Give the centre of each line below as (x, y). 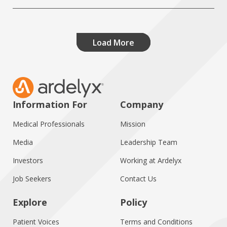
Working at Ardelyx (150, 160)
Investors (28, 160)
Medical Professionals (49, 124)
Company (141, 104)
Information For (50, 104)
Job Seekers (32, 178)
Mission (133, 124)
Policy (133, 202)
